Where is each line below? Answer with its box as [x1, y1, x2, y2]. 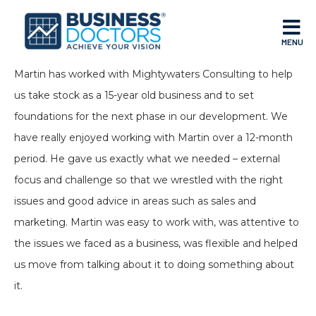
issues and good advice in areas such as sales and [14, 195, 256, 208]
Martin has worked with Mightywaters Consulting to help [14, 68, 293, 81]
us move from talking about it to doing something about [14, 258, 294, 272]
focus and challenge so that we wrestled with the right [14, 174, 283, 187]
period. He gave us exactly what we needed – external [14, 152, 280, 166]
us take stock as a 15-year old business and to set [14, 89, 254, 102]
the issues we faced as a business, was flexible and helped [14, 237, 298, 250]
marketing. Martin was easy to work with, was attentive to [14, 216, 299, 229]
